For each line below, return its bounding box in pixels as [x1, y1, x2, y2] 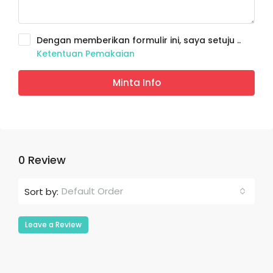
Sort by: [24, 185, 58, 198]
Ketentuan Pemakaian [37, 48, 135, 60]
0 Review [18, 152, 66, 168]
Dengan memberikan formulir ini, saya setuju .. [37, 34, 241, 46]
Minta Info [112, 76, 161, 89]
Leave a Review [25, 219, 82, 230]
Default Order [62, 185, 123, 197]
